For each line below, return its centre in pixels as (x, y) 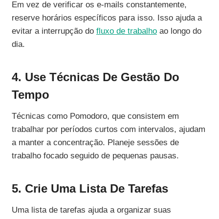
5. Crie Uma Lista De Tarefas (90, 189)
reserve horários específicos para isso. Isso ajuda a (107, 18)
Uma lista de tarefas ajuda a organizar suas (91, 210)
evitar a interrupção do (54, 31)
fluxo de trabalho (127, 31)
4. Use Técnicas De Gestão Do (96, 77)
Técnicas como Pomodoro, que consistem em (95, 116)
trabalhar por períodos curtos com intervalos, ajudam (109, 130)
